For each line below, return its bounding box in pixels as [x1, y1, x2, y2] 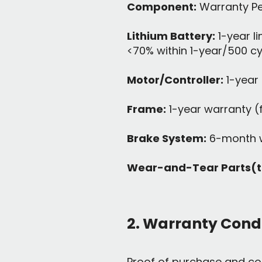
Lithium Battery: [127, 29, 215, 43]
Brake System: [127, 131, 206, 146]
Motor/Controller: [127, 73, 223, 87]
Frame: [127, 102, 166, 116]
